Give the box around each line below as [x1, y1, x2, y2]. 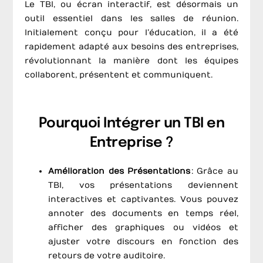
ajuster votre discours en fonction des [48, 237, 238, 247]
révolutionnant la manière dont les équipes [25, 55, 238, 66]
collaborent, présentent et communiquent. [25, 69, 213, 80]
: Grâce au [190, 166, 238, 177]
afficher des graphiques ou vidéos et [48, 222, 238, 233]
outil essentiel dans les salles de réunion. [25, 13, 238, 23]
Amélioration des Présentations [48, 166, 190, 177]
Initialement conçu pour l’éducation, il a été [25, 27, 238, 38]
